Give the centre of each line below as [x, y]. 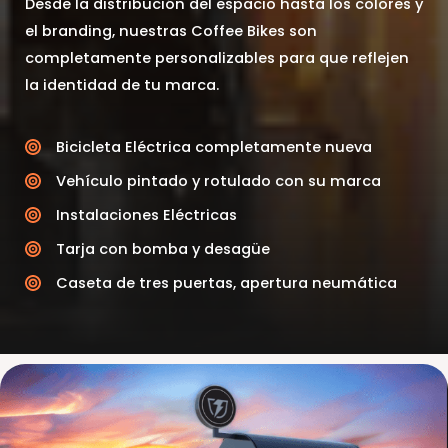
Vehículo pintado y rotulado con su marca [218, 180]
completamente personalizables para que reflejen [217, 57]
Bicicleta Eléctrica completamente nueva [214, 146]
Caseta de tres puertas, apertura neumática [226, 282]
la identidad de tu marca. [122, 84]
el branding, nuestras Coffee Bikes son [171, 30]
